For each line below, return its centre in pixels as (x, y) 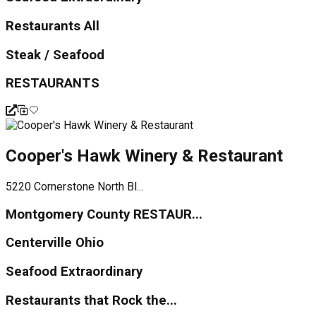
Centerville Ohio (55, 243)
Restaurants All (53, 26)
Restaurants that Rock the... (91, 300)
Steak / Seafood (55, 55)
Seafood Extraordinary (74, 272)
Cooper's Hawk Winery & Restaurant (144, 156)
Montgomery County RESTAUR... (104, 214)
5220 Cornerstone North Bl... (74, 187)
